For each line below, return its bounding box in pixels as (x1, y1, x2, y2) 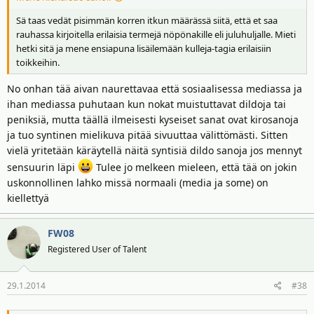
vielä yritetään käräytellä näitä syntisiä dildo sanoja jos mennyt (7, 144, 302, 157)
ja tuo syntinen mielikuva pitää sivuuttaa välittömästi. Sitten (7, 128, 288, 142)
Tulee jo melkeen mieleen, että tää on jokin (93, 161, 297, 174)
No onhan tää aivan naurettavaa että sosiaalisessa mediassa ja (7, 82, 302, 95)
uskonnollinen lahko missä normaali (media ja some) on (7, 176, 268, 189)
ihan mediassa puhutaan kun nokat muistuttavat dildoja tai (7, 97, 286, 111)
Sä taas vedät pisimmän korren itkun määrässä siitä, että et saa (16, 13, 278, 27)
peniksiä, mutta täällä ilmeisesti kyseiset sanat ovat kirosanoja (7, 113, 299, 126)
